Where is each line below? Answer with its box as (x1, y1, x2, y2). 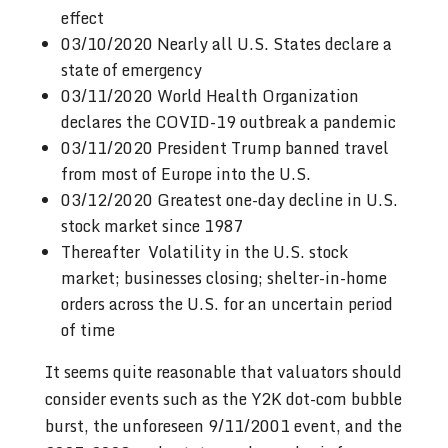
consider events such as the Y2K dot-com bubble (44, 385, 402, 412)
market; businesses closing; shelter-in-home (60, 264, 387, 291)
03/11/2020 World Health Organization (60, 82, 359, 109)
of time (60, 316, 115, 343)
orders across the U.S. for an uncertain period (60, 290, 393, 317)
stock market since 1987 (60, 212, 244, 239)
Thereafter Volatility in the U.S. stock (60, 238, 348, 265)
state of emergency (60, 56, 202, 83)
